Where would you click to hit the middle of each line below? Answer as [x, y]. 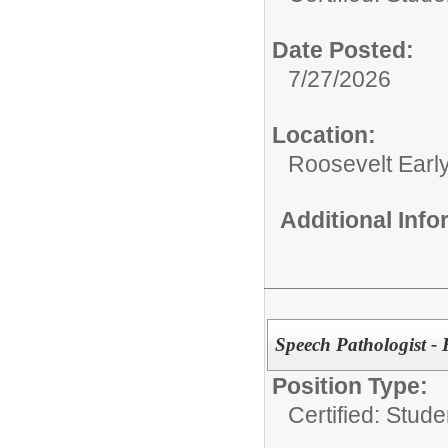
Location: [324, 134]
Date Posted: [343, 49]
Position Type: [350, 386]
